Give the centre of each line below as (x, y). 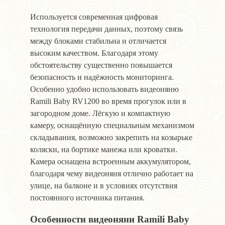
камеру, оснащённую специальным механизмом (112, 125)
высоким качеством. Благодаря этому (94, 53)
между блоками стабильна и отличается (98, 41)
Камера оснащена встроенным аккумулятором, (110, 161)
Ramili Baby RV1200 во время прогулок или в (108, 101)
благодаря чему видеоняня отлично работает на (112, 173)
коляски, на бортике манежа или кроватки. (104, 149)
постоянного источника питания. (88, 197)
